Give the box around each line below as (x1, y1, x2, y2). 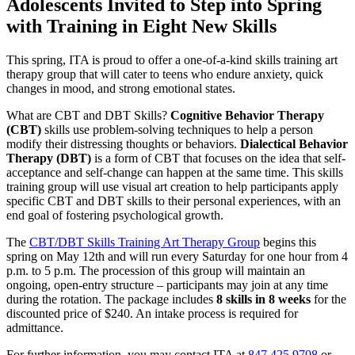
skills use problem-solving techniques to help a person (41, 122, 313, 136)
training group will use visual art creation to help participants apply (6, 179, 338, 193)
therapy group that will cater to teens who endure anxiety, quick (6, 67, 323, 81)
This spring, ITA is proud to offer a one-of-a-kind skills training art (6, 52, 338, 67)
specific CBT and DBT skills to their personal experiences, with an (6, 193, 341, 208)
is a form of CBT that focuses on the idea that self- (91, 151, 345, 165)
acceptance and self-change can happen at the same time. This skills (6, 165, 343, 179)
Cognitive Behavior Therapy (170, 108, 324, 122)
